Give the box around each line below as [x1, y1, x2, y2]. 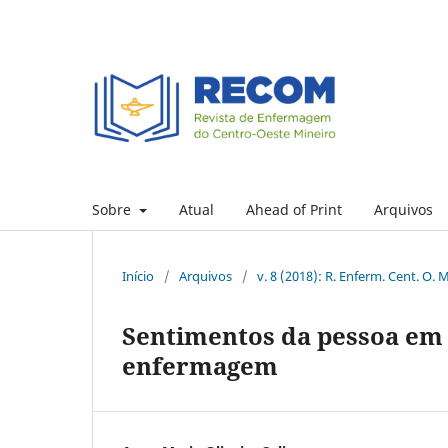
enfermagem [122, 348, 278, 382]
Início [122, 266, 154, 285]
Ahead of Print [245, 199, 342, 219]
